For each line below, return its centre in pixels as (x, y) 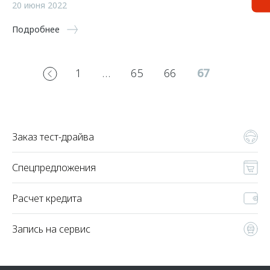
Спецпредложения (54, 167)
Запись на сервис (51, 229)
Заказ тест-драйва (53, 137)
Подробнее (36, 30)
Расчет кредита (47, 198)
